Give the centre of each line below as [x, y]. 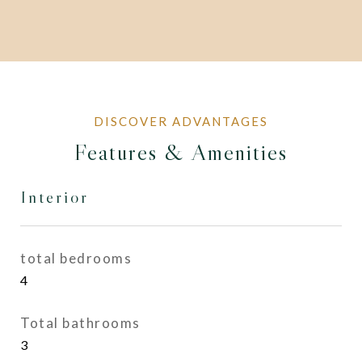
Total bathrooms [80, 323]
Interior [55, 197]
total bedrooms [76, 258]
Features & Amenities [181, 152]
